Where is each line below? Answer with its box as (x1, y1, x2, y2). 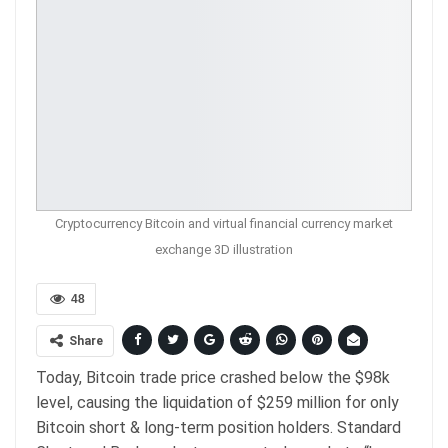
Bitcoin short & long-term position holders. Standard (36, 417, 401, 437)
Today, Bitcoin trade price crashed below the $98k (36, 367, 390, 387)
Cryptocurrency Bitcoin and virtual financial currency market (55, 215, 393, 231)
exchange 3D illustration (155, 241, 293, 257)
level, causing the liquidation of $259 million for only (36, 392, 399, 412)
